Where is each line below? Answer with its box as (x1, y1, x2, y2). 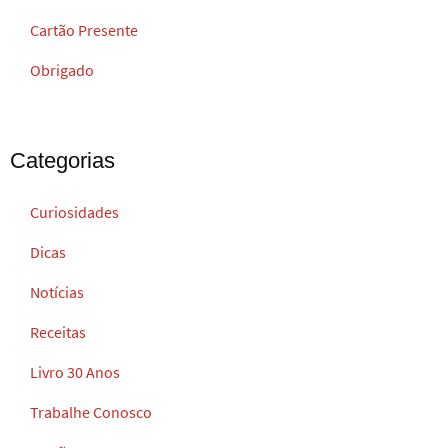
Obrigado (30, 59, 94, 80)
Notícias (30, 281, 84, 302)
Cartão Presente (30, 19, 138, 40)
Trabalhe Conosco (30, 401, 152, 422)
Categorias (10, 147, 115, 173)
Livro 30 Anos (30, 361, 120, 382)
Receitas (30, 321, 86, 342)
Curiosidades (30, 201, 119, 222)
